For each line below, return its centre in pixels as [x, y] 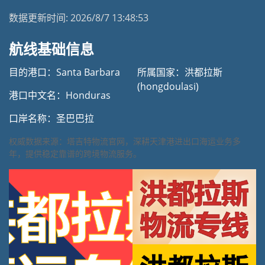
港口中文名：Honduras [60, 95]
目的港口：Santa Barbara [64, 72]
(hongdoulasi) [168, 86]
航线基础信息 [51, 49]
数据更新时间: [40, 18]
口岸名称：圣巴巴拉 [51, 118]
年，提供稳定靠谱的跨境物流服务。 [75, 153]
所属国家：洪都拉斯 [180, 72]
